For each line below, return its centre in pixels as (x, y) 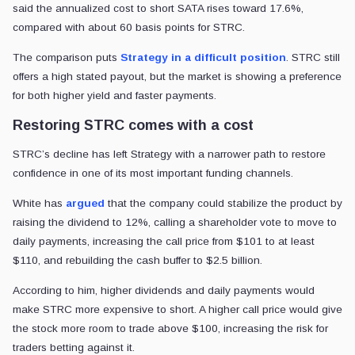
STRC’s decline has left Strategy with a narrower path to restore (169, 154)
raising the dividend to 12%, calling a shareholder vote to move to (175, 222)
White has (39, 203)
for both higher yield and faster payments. (115, 95)
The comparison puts (67, 57)
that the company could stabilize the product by (223, 203)
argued (85, 203)
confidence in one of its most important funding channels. (153, 173)
